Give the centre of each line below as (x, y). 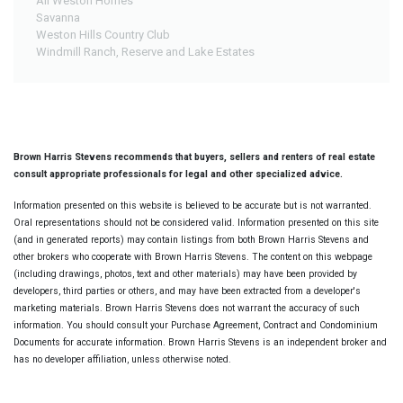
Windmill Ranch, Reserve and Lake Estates (145, 51)
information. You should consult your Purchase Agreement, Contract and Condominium (196, 325)
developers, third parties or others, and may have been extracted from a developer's (187, 291)
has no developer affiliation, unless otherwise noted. (122, 359)
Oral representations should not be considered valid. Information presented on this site (196, 222)
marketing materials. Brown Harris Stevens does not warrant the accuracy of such (187, 308)
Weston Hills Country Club (103, 34)
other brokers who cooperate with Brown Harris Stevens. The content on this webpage (193, 256)
